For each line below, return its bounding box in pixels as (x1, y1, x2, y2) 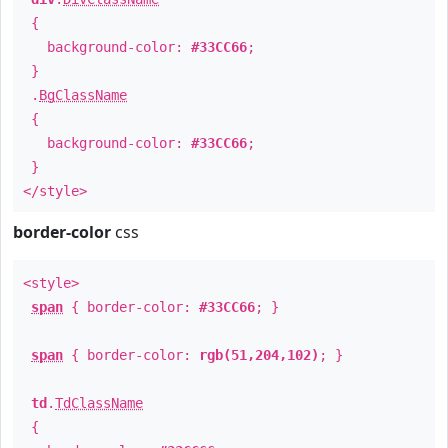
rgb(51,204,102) (199, 347, 319, 363)
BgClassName (39, 87, 127, 103)
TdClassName (55, 395, 143, 411)
